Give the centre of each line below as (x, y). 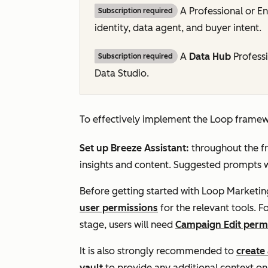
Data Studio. (122, 73)
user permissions (119, 208)
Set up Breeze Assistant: (135, 148)
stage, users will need (127, 225)
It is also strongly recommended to (158, 251)
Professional (217, 11)
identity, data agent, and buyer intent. (178, 28)
